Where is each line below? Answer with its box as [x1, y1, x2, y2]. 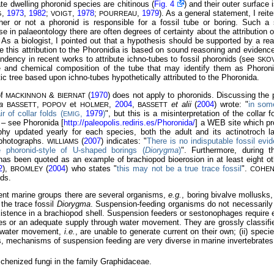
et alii [171, 99, 191, 109]
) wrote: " [214, 99, 248, 109]
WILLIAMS [47, 137, 78, 145]
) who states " [65, 163, 117, 173]
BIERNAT [57, 91, 86, 99]
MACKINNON [6, 91, 46, 99]
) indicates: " [101, 136, 147, 146]
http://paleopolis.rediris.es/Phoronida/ [64, 117, 196, 127]
